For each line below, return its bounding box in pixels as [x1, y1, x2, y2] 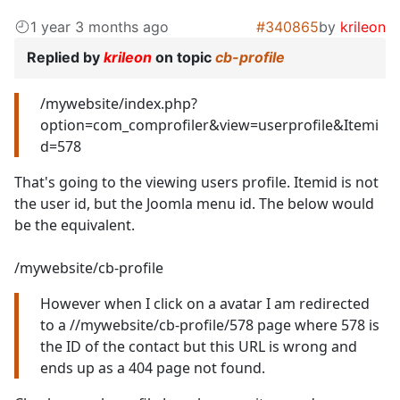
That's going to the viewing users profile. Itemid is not [14, 172, 379, 193]
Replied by [27, 48, 104, 67]
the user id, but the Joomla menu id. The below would [14, 194, 374, 214]
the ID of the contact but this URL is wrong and [40, 337, 357, 357]
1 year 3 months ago [30, 18, 169, 37]
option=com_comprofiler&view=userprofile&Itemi [40, 115, 379, 136]
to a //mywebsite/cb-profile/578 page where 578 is [40, 315, 379, 336]
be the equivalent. [14, 215, 135, 236]
